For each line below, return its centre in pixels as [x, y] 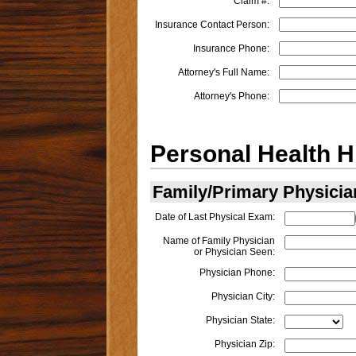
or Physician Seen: [234, 252]
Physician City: [243, 297]
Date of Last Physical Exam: [215, 217]
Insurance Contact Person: [212, 25]
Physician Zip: [244, 344]
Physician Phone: [237, 273]
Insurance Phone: [231, 49]
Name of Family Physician [219, 241]
